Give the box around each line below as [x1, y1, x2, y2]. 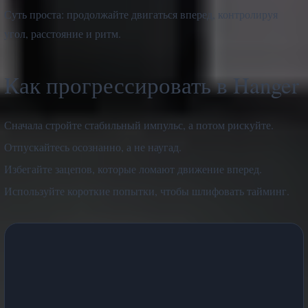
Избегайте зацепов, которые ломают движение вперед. [4, 161, 262, 176]
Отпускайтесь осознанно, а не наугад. [4, 139, 181, 154]
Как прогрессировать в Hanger [4, 69, 299, 100]
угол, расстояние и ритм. [4, 25, 121, 41]
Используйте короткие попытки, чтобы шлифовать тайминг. [4, 183, 289, 198]
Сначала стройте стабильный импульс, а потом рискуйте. [4, 117, 274, 132]
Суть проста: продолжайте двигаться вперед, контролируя [4, 6, 278, 21]
